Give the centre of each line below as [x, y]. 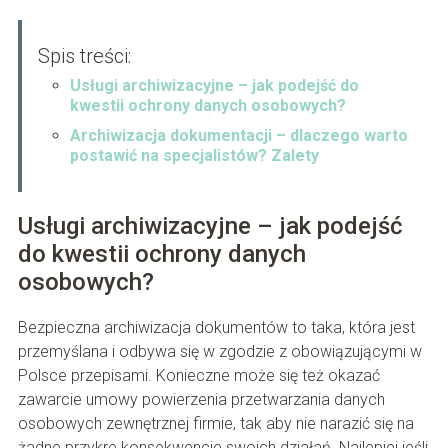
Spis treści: [84, 55]
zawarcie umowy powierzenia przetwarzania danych [201, 399]
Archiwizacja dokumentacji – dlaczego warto [238, 135]
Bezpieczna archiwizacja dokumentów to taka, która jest [216, 327]
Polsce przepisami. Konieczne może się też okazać [198, 375]
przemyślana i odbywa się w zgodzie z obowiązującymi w [219, 351]
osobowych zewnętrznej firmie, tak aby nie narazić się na [215, 423]
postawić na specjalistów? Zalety [194, 155]
